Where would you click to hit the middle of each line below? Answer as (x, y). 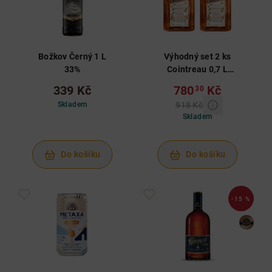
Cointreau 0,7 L (197, 69)
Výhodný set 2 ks (197, 56)
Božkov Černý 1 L (72, 56)
